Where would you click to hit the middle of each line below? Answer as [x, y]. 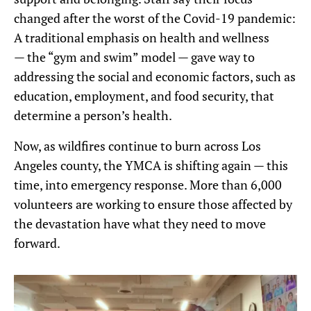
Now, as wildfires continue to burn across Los [137, 146]
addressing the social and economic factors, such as [155, 76]
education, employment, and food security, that [144, 96]
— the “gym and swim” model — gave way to [134, 57]
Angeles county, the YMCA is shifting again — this [151, 165]
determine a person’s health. [93, 115]
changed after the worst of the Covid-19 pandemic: [155, 18]
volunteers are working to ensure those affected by [153, 204]
